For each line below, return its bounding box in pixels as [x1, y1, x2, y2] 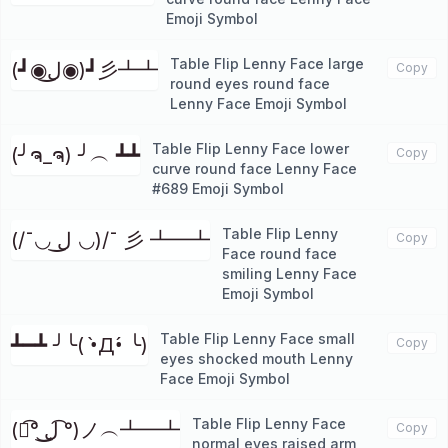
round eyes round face [170, 75, 330, 92]
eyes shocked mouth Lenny [160, 350, 353, 367]
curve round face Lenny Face [152, 160, 357, 177]
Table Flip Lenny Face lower [152, 140, 349, 157]
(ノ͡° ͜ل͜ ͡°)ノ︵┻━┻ [59, 418, 180, 442]
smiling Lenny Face [222, 265, 357, 282]
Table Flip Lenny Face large [170, 55, 364, 72]
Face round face [222, 245, 337, 262]
